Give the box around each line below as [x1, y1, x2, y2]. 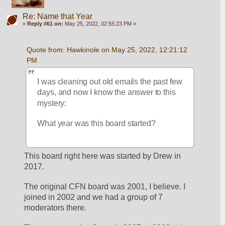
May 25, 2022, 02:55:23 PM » [63, 20, 136, 27]
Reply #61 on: [27, 20, 63, 27]
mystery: [37, 99, 67, 107]
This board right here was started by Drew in [24, 152, 181, 161]
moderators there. [24, 203, 87, 212]
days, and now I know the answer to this [37, 88, 176, 97]
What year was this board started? [37, 119, 156, 128]
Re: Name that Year [22, 12, 92, 21]
